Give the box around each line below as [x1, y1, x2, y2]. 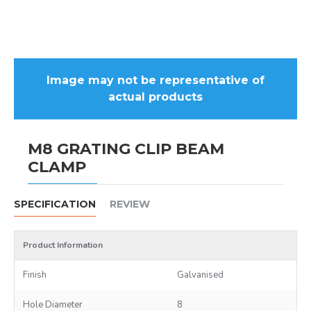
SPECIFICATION [14, 198, 96, 210]
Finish [23, 269, 47, 281]
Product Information [23, 239, 103, 251]
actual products [108, 90, 203, 103]
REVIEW [110, 198, 150, 210]
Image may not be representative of [46, 74, 264, 87]
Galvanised [177, 269, 224, 281]
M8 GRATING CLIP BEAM [28, 140, 224, 158]
